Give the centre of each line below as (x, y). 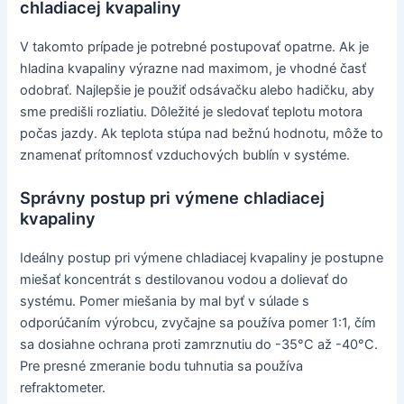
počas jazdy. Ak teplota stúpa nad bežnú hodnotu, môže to (202, 134)
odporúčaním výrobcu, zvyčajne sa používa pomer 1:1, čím (198, 322)
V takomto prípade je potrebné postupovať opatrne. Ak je (195, 47)
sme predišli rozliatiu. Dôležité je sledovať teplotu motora (192, 112)
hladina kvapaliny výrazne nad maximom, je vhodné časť (193, 69)
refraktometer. (63, 387)
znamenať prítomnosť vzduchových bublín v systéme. (185, 156)
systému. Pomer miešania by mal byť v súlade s (165, 301)
